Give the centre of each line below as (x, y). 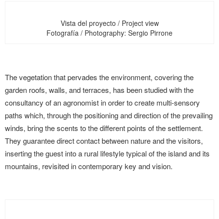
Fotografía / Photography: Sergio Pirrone (109, 33)
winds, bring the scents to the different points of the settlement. (104, 128)
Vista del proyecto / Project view (109, 23)
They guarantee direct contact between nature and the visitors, (104, 141)
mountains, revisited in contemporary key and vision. (89, 166)
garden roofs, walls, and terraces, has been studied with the (99, 90)
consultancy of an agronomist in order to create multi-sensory (102, 102)
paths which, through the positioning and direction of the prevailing (109, 115)
